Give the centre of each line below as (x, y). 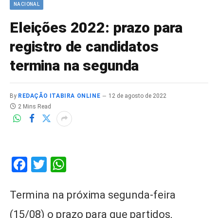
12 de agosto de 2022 (138, 96)
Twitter (71, 164)
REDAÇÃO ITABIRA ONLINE (59, 96)
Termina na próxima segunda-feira (93, 195)
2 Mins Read (35, 106)
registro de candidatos (84, 46)
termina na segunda (74, 65)
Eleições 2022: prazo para (96, 27)
